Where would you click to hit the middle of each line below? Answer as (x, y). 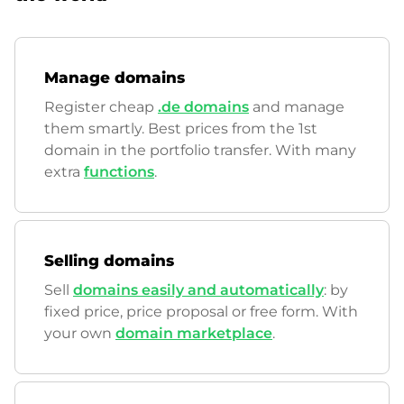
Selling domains (109, 261)
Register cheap (101, 107)
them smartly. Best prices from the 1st (181, 129)
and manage (297, 107)
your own (80, 333)
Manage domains (115, 78)
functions (119, 172)
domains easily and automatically (198, 290)
